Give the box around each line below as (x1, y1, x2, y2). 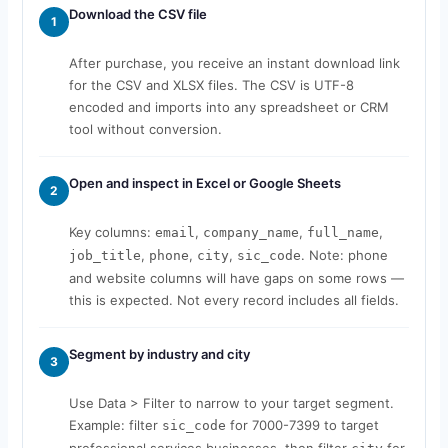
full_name (306, 224, 379, 240)
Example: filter (68, 416, 162, 433)
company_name (202, 224, 299, 240)
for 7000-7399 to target (225, 416, 379, 433)
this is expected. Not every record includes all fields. (68, 291, 399, 308)
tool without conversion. (68, 120, 222, 137)
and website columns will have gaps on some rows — (68, 269, 404, 286)
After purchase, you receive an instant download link (68, 54, 400, 71)
